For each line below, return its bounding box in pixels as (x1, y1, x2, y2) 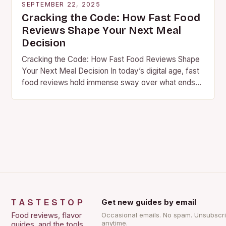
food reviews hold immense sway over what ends (22, 77, 196, 87)
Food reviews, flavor (11, 210, 82, 220)
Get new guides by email (101, 197, 196, 207)
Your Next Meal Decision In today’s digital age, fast (22, 66, 200, 76)
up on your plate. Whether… (22, 89, 118, 99)
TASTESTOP (11, 197, 85, 208)
